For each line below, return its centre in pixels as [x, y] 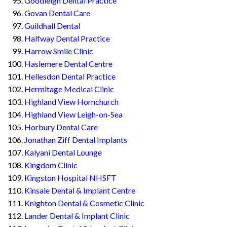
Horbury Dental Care [61, 127]
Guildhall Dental [52, 26]
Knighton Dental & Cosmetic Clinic [84, 203]
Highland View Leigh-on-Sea [73, 115]
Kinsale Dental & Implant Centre [80, 191]
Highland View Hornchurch [71, 102]
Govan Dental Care [57, 13]
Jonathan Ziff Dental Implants [76, 140]
